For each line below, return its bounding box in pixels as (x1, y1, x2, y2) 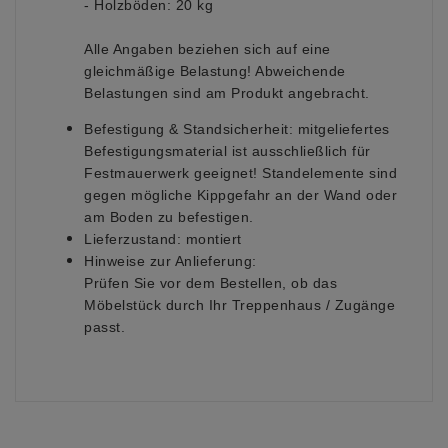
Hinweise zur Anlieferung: (84, 253, 257, 270)
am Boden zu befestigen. (84, 209, 254, 226)
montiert (181, 231, 242, 248)
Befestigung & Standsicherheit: (84, 121, 293, 138)
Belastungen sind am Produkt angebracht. (84, 85, 370, 102)
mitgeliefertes (293, 121, 390, 138)
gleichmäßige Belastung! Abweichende (84, 63, 346, 80)
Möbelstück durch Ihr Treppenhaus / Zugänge (84, 297, 395, 314)
